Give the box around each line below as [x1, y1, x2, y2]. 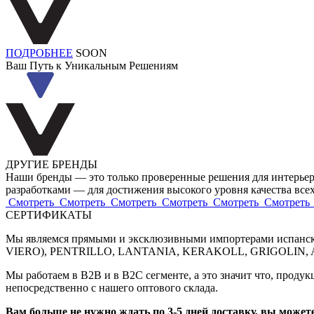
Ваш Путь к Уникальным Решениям [6, 60, 178, 71]
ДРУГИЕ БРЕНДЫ [6, 158, 97, 170]
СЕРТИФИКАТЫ [6, 209, 92, 221]
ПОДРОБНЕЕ [6, 47, 73, 59]
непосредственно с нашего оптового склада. [6, 282, 221, 294]
